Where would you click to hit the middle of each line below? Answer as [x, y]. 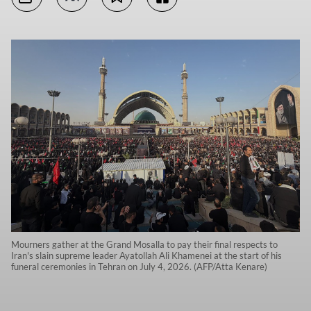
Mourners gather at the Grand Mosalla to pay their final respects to [144, 245]
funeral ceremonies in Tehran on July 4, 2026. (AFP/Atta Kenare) [139, 267]
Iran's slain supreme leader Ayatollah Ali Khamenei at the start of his [146, 256]
